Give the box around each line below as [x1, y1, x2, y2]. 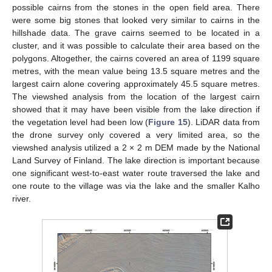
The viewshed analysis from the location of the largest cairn [12, 92, 260, 102]
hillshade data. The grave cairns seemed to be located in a [12, 28, 260, 38]
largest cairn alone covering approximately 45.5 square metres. [12, 79, 260, 89]
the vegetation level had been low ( [12, 117, 148, 127]
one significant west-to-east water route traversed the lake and [12, 168, 260, 178]
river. [12, 194, 31, 204]
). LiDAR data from [187, 117, 260, 127]
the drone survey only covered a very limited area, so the [12, 130, 260, 140]
